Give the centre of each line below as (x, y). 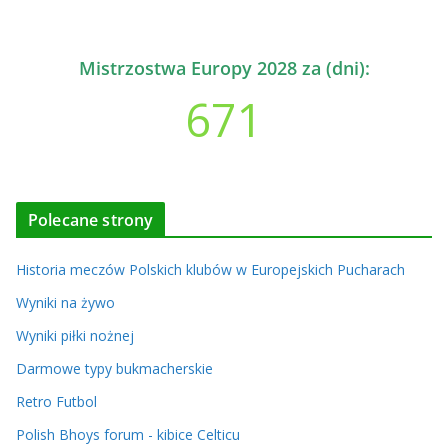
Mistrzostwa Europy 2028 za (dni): (224, 68)
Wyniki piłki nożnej (75, 335)
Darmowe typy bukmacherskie (114, 368)
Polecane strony (91, 220)
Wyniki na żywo (65, 302)
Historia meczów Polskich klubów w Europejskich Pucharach (210, 269)
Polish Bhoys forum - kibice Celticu (128, 434)
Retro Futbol (56, 401)
